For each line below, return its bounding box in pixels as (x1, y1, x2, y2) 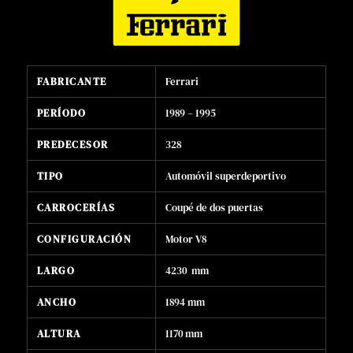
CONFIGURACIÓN (36, 232, 132, 247)
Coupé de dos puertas (165, 201, 263, 215)
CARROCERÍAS (36, 201, 116, 215)
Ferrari (165, 75, 199, 89)
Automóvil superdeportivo (165, 169, 286, 184)
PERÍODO (36, 106, 87, 121)
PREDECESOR (36, 138, 109, 152)
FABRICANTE (36, 75, 107, 89)
